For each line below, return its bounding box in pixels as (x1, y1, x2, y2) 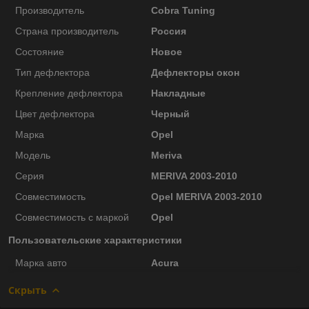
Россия (150, 25, 186, 37)
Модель (15, 149, 50, 161)
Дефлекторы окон (150, 66, 239, 78)
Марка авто (15, 257, 67, 268)
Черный (150, 108, 190, 119)
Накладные (150, 87, 206, 99)
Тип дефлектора (15, 66, 90, 78)
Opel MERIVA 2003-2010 (150, 190, 262, 202)
